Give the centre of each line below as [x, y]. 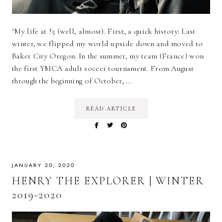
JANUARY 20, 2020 [43, 165]
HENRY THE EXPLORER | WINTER [108, 181]
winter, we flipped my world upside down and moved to [108, 44]
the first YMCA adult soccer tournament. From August [103, 69]
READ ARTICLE [111, 109]
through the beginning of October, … [72, 81]
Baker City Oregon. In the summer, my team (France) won [108, 56]
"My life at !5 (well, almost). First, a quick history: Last [104, 31]
